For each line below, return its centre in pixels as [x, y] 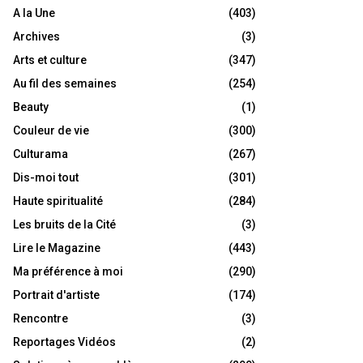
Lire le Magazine [57, 248]
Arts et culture [50, 60]
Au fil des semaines [65, 84]
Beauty [31, 107]
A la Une [34, 13]
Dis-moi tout [46, 178]
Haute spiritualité [58, 201]
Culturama [41, 154]
